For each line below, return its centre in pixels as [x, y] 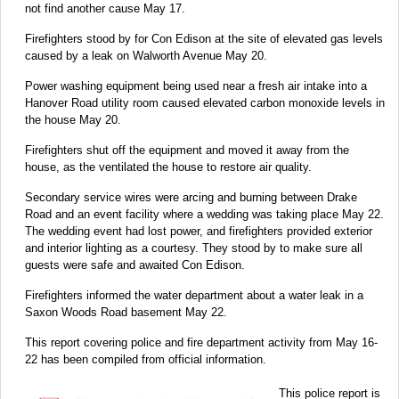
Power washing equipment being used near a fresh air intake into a [196, 86]
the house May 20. [73, 120]
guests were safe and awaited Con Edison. [135, 265]
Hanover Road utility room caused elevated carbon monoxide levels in [205, 103]
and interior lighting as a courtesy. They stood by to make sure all [194, 248]
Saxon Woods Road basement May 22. [126, 313]
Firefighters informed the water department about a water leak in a [194, 296]
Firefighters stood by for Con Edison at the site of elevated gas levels [204, 39]
